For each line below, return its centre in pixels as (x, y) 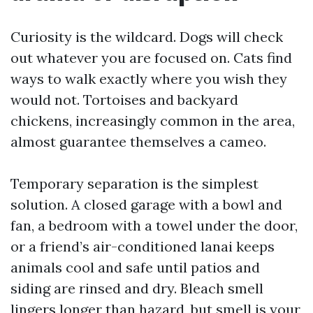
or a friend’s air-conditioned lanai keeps (143, 246)
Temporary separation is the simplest (134, 183)
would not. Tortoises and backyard (124, 100)
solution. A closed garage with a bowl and (146, 204)
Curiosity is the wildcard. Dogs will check (147, 37)
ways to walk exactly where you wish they (149, 79)
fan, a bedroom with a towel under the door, (154, 225)
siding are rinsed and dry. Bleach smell (137, 288)
